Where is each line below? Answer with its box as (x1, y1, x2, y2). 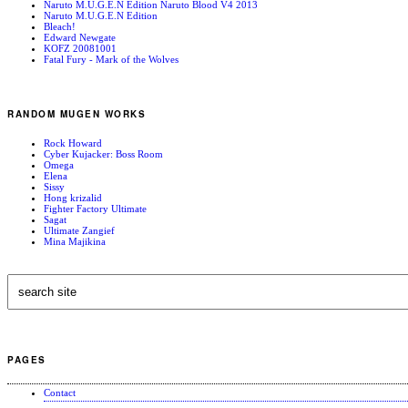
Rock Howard (44, 138, 102, 149)
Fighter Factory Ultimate (44, 203, 147, 215)
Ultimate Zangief (44, 225, 115, 237)
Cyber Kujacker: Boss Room (44, 148, 163, 160)
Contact (44, 386, 76, 398)
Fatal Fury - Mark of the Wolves (44, 53, 178, 65)
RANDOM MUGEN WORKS (7, 107, 146, 121)
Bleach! (44, 20, 76, 32)
